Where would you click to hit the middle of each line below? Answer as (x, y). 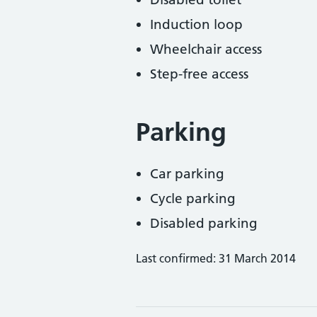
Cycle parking (193, 198)
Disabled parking (204, 223)
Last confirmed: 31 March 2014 (216, 258)
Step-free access (199, 74)
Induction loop (196, 24)
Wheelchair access (206, 49)
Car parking (187, 174)
